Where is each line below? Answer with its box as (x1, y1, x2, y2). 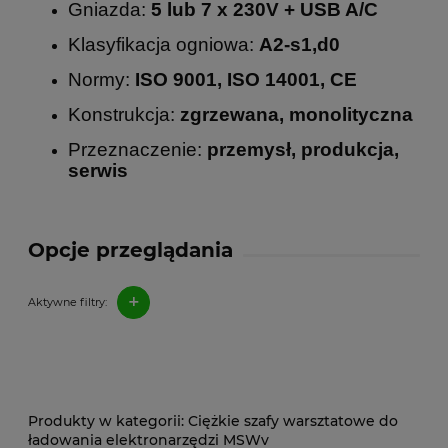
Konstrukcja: (68, 103, 180, 125)
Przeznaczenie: (68, 138, 207, 160)
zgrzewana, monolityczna (180, 103, 413, 125)
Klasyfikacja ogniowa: (68, 33, 259, 55)
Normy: (68, 68, 135, 90)
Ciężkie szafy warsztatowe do (184, 411, 398, 430)
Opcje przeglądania (28, 237, 233, 262)
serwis (68, 159, 128, 181)
